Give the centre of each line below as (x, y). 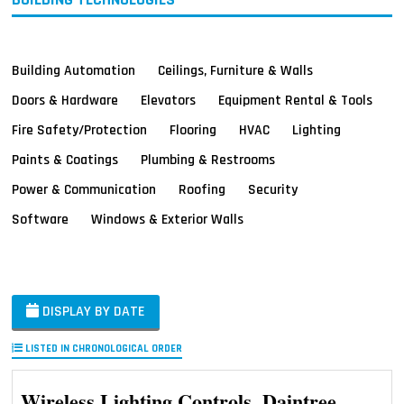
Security (273, 189)
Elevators (169, 100)
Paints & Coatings (65, 159)
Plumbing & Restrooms (208, 159)
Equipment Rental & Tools (296, 100)
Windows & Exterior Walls (168, 219)
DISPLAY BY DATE (92, 311)
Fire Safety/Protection (80, 129)
